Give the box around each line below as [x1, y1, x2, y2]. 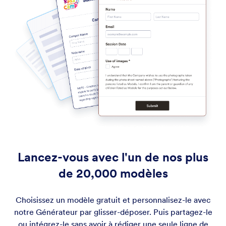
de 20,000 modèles [58, 165, 168, 182]
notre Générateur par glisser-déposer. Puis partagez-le [14, 207, 212, 217]
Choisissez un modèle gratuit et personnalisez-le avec [15, 195, 211, 205]
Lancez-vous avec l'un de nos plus [18, 149, 208, 165]
